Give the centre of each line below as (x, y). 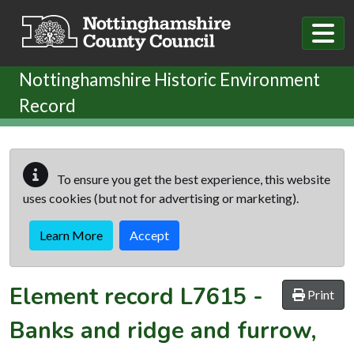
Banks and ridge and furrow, (163, 330)
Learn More (71, 235)
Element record (95, 296)
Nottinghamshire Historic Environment (169, 79)
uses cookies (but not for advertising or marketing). (161, 198)
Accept (149, 235)
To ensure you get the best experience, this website (192, 179)
